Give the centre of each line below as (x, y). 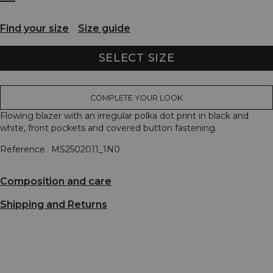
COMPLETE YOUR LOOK (136, 97)
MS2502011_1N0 (86, 149)
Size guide (104, 29)
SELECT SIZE (136, 58)
